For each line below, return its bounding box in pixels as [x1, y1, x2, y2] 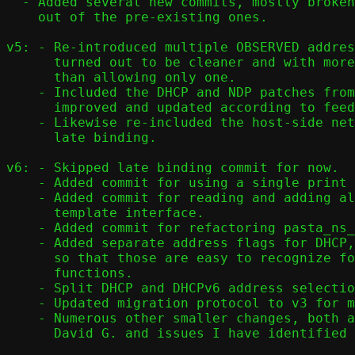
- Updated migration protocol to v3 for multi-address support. [6, 296, 38, 311]
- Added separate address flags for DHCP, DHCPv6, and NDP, [6, 235, 38, 250]
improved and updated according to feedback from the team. [6, 100, 54, 115]
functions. [6, 265, 54, 281]
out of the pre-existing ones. [6, 10, 38, 25]
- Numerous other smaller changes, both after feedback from [6, 311, 38, 326]
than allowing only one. [6, 70, 54, 85]
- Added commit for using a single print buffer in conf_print [6, 175, 38, 190]
